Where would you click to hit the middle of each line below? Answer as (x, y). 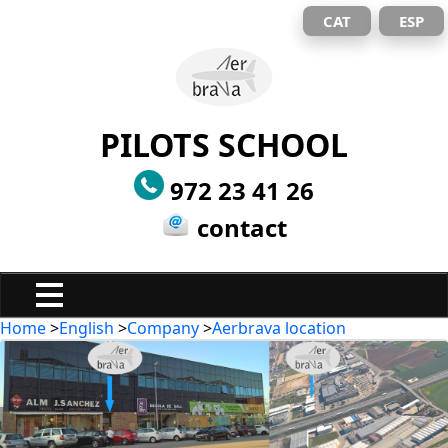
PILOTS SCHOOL (224, 144)
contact (239, 227)
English (86, 328)
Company (163, 328)
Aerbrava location (279, 328)
